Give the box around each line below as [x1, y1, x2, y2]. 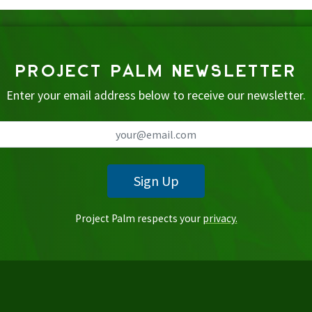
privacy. [202, 212, 237, 225]
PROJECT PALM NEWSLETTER [15, 58, 297, 82]
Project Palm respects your [75, 212, 203, 225]
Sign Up [133, 172, 179, 189]
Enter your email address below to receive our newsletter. [6, 88, 306, 103]
